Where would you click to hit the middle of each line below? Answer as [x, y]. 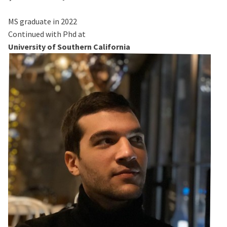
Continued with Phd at [47, 34]
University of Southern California [69, 47]
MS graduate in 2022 [43, 22]
